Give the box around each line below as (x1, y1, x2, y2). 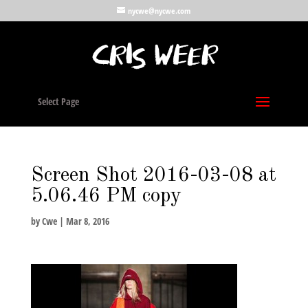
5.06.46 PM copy (30, 186, 181, 206)
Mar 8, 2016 (65, 214, 109, 228)
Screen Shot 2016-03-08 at (30, 165, 276, 186)
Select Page (37, 95, 79, 108)
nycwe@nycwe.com (128, 5, 191, 16)
